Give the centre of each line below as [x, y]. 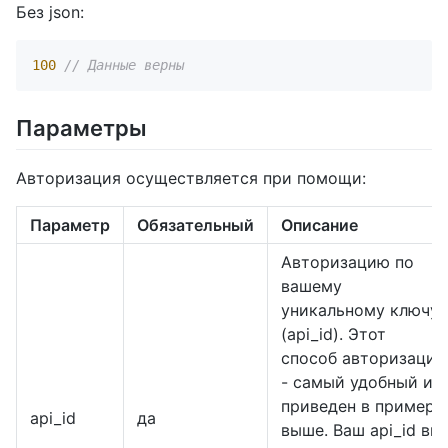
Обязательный [195, 224]
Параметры [81, 127]
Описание [319, 224]
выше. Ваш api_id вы [361, 429]
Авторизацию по [347, 261]
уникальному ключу [360, 309]
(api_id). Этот [333, 333]
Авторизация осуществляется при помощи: [191, 177]
